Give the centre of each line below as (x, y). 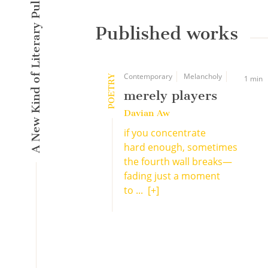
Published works (167, 33)
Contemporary (148, 76)
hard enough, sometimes (181, 147)
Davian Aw (147, 113)
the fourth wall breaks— (178, 162)
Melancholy (203, 76)
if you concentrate (165, 133)
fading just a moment (172, 176)
